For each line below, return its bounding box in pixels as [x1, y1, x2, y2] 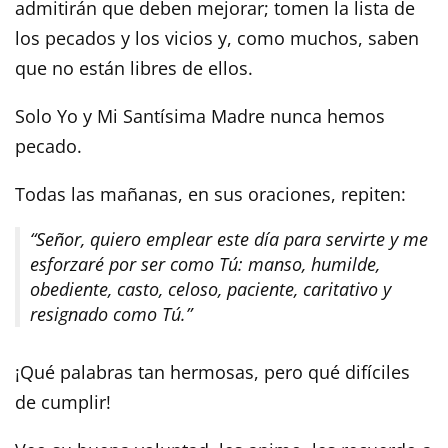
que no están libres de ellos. [15, 56, 253, 81]
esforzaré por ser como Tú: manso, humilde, [30, 252, 380, 277]
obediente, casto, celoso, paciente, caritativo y [30, 277, 391, 302]
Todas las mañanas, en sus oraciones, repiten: [15, 182, 406, 207]
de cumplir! [15, 390, 111, 415]
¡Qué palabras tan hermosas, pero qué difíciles [15, 360, 410, 385]
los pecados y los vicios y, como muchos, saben [15, 26, 419, 51]
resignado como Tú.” [30, 302, 192, 327]
